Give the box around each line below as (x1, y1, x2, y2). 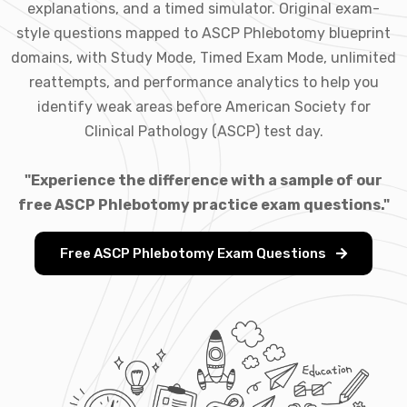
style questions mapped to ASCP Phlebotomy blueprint (16, 24, 391, 42)
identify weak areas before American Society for (36, 97, 371, 115)
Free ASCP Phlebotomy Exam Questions (60, 244, 329, 262)
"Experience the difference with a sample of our (25, 171, 382, 189)
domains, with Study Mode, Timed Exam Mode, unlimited (11, 48, 396, 66)
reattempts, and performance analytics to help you (28, 73, 379, 91)
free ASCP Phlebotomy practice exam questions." (17, 195, 390, 213)
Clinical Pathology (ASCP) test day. (84, 122, 323, 140)
